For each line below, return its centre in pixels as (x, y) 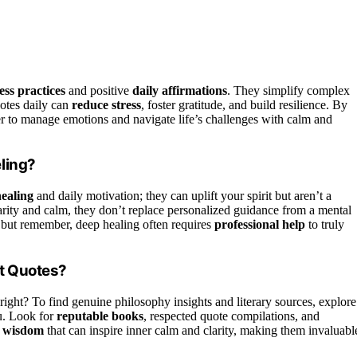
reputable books (100, 316)
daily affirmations (180, 90)
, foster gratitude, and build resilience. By (244, 104)
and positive (99, 90)
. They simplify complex (288, 90)
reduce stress (106, 104)
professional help (260, 225)
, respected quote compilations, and (231, 316)
